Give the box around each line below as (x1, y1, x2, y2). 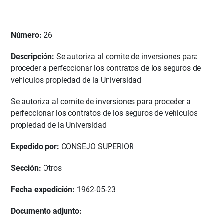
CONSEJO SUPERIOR (61, 142, 134, 152)
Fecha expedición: (11, 185, 77, 195)
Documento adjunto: (11, 206, 82, 216)
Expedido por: (11, 142, 61, 152)
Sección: (11, 163, 43, 173)
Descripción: (11, 52, 56, 62)
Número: (11, 30, 44, 40)
